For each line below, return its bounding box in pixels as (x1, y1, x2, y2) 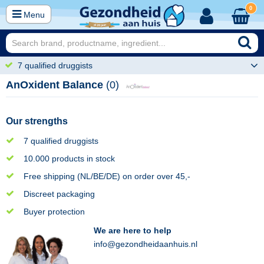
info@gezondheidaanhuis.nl (94, 239, 198, 249)
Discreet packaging (24, 189, 95, 199)
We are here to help (94, 226, 172, 235)
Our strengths (6, 116, 68, 126)
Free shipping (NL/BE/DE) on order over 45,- (24, 171, 190, 181)
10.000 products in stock (24, 154, 115, 163)
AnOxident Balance (6, 79, 106, 91)
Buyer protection (24, 207, 85, 216)
